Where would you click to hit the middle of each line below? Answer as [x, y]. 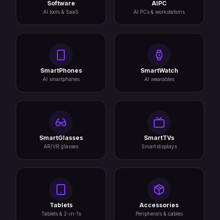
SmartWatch [159, 70]
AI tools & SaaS [61, 12]
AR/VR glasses [61, 146]
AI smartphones [61, 79]
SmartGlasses [61, 137]
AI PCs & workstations [159, 12]
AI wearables [159, 79]
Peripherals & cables [159, 213]
